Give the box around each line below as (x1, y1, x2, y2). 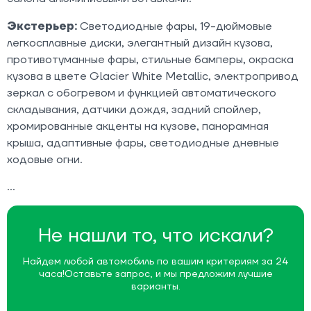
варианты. (131, 280, 180, 293)
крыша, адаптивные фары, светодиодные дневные (7, 135, 279, 150)
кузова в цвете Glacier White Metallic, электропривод (7, 69, 299, 83)
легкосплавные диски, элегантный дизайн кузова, (7, 35, 273, 50)
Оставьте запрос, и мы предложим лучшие (64, 267, 273, 280)
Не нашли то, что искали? (37, 222, 274, 249)
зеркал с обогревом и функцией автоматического (7, 85, 276, 100)
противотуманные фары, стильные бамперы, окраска (7, 52, 294, 67)
